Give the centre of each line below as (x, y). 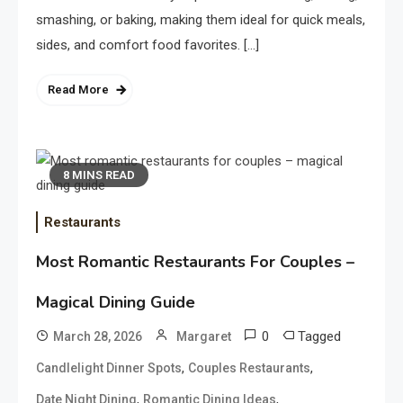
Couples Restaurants (249, 367)
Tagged (319, 336)
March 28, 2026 (98, 336)
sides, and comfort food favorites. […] (148, 45)
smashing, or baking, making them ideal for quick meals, (201, 19)
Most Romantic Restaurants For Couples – (195, 261)
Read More (78, 89)
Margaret (204, 336)
